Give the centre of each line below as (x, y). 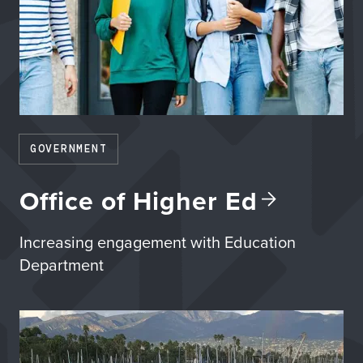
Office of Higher (122, 201)
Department (62, 265)
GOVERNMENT (68, 149)
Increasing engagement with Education (158, 242)
